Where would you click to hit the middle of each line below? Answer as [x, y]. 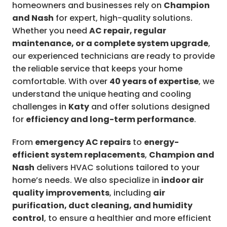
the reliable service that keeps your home [97, 69]
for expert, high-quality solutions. [123, 18]
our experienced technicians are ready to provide [113, 56]
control [28, 218]
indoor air [182, 180]
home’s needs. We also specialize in [87, 180]
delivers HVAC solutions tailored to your [117, 168]
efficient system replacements [79, 155]
